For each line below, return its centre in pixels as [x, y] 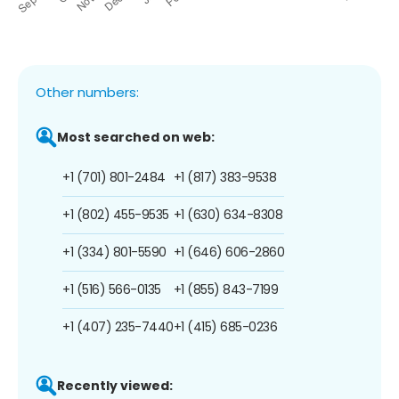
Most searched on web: [136, 137]
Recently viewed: [115, 385]
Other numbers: [87, 92]
